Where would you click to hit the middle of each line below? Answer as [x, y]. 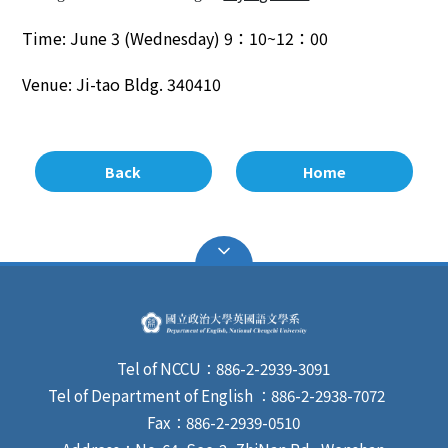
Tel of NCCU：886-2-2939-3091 [224, 368]
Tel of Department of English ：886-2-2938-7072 [223, 395]
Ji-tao [98, 84]
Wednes [159, 38]
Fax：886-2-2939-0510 [224, 422]
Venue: [49, 84]
